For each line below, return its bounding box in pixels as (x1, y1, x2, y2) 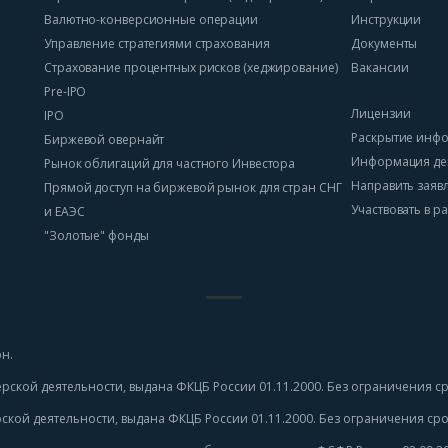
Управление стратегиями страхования (44, 35, 270, 52)
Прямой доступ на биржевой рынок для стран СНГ (44, 179, 342, 196)
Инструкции (351, 11, 422, 28)
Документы (351, 35, 418, 52)
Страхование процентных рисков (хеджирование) (44, 59, 338, 76)
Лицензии (351, 105, 411, 122)
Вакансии (351, 59, 409, 76)
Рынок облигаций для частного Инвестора (44, 155, 296, 172)
